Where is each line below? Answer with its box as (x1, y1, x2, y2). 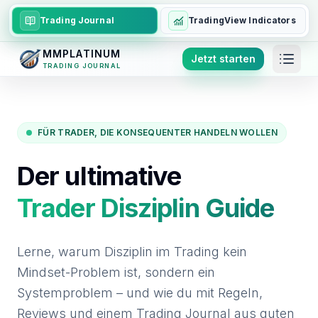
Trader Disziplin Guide (17, 192, 275, 224)
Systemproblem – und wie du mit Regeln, (17, 285, 263, 300)
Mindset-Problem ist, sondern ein (17, 265, 215, 280)
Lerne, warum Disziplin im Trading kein (17, 244, 247, 259)
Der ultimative (17, 160, 182, 192)
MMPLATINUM (43, 48, 121, 60)
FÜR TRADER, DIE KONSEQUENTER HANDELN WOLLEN (38, 127, 278, 138)
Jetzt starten (191, 53, 256, 65)
